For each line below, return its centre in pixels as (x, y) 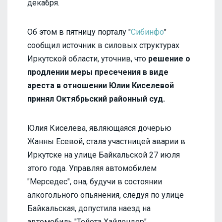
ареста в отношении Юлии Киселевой (101, 85)
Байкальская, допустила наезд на (89, 208)
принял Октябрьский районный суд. (96, 99)
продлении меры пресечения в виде (98, 72)
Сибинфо (147, 32)
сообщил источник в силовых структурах (103, 45)
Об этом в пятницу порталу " (79, 32)
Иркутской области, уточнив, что (88, 58)
